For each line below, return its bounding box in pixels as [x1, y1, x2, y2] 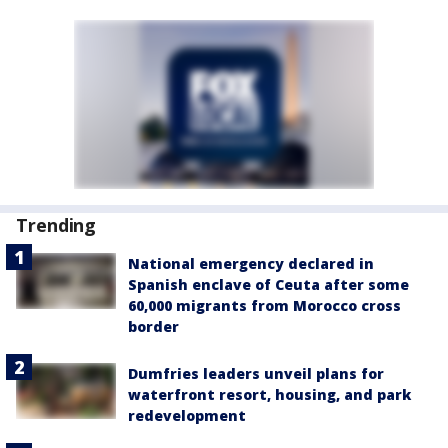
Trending [16, 213, 97, 237]
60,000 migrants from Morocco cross [128, 296, 401, 315]
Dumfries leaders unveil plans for [128, 364, 384, 383]
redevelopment [128, 406, 246, 425]
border [128, 317, 179, 336]
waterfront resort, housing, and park [128, 385, 411, 404]
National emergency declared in [128, 254, 374, 273]
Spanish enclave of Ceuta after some [128, 275, 409, 294]
